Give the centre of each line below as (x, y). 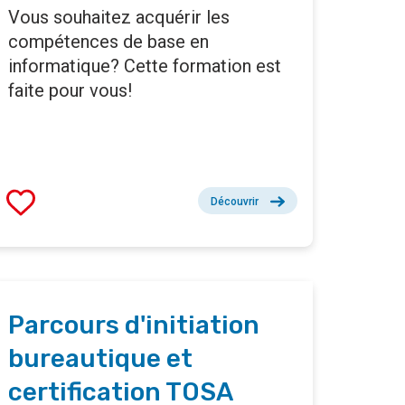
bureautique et (100, 359)
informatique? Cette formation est (145, 66)
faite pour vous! (70, 91)
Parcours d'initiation (134, 325)
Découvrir (235, 202)
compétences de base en (108, 42)
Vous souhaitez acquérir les (119, 18)
